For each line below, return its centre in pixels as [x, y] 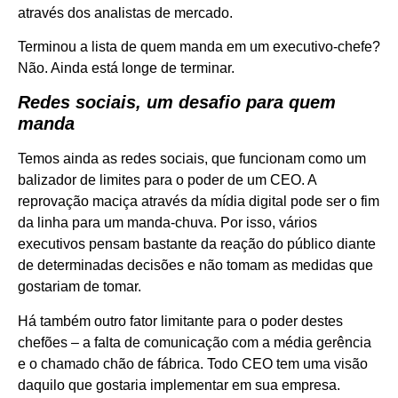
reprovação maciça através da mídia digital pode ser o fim [199, 202]
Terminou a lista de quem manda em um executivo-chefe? [199, 47]
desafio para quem [255, 103]
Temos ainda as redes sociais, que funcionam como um [192, 159]
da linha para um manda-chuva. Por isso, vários [167, 223]
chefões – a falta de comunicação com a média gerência [195, 342]
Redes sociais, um [96, 103]
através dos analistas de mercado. [125, 12]
